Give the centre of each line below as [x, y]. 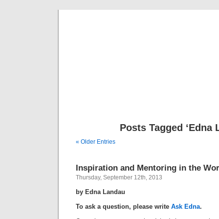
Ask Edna [186, 207]
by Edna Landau [100, 192]
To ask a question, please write [123, 207]
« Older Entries [96, 142]
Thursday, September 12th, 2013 [119, 177]
